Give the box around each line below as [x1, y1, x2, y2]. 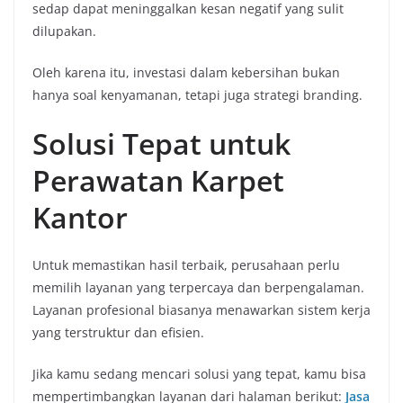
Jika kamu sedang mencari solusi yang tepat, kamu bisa [32, 365, 366, 383]
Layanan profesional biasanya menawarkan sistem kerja [32, 301, 371, 319]
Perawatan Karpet [32, 161, 284, 201]
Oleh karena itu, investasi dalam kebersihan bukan [32, 64, 340, 82]
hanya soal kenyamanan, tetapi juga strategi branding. [32, 86, 363, 104]
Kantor [32, 198, 128, 237]
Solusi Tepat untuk [32, 124, 291, 164]
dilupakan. [32, 22, 96, 40]
